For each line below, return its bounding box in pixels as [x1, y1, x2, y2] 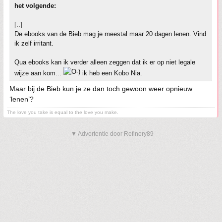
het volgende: [14, 2, 56, 9]
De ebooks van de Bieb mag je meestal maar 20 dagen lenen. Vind [14, 30, 206, 38]
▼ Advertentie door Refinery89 [71, 130, 154, 137]
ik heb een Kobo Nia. [80, 69, 142, 77]
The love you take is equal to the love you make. [7, 110, 118, 115]
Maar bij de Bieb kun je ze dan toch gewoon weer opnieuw [9, 85, 192, 93]
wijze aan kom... [14, 69, 63, 77]
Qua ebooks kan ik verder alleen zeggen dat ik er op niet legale [14, 58, 195, 66]
